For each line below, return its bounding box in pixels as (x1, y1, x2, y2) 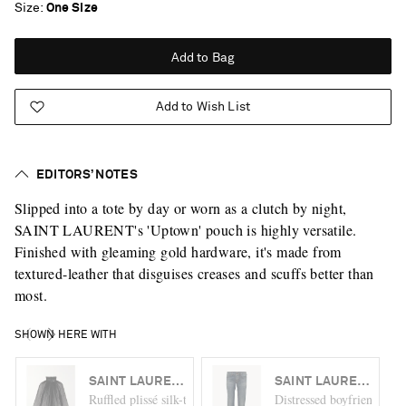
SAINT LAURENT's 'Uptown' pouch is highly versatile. (14, 220, 357, 239)
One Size (45, 2, 98, 14)
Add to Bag (170, 52, 236, 64)
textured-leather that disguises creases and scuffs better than (14, 264, 374, 283)
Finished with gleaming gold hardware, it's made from (14, 242, 342, 261)
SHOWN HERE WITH (14, 330, 117, 341)
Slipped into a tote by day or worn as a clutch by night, (14, 198, 347, 217)
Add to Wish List (155, 101, 250, 113)
